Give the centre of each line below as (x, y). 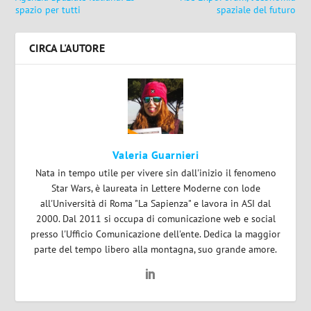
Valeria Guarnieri (155, 155)
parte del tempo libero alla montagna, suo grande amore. (155, 250)
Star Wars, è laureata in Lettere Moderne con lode (155, 188)
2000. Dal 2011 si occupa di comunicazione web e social (155, 219)
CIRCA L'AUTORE (67, 48)
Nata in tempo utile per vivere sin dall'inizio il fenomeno (155, 173)
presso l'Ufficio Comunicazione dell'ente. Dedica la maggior (155, 234)
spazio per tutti (48, 10)
